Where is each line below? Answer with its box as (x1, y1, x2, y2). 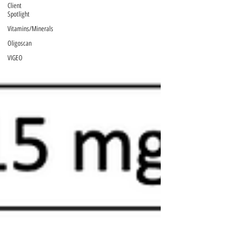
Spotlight (8, 10, 30, 19)
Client (8, 2, 22, 11)
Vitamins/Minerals (8, 25, 53, 34)
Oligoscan (8, 39, 32, 48)
